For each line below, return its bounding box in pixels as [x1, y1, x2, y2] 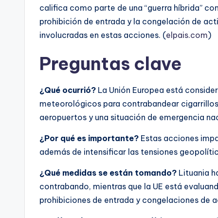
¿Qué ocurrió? [39, 85, 96, 95]
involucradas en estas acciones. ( [39, 30, 166, 40]
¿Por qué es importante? [39, 133, 139, 143]
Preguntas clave [39, 52, 182, 75]
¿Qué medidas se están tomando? [39, 167, 177, 178]
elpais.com [166, 30, 208, 40]
